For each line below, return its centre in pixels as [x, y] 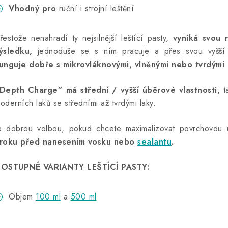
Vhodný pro [32, 9]
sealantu [154, 142]
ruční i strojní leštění [95, 9]
